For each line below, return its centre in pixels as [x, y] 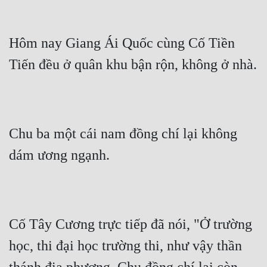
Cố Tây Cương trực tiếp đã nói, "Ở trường [131, 224]
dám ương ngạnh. [59, 155]
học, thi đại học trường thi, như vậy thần [125, 246]
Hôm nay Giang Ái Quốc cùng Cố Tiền [122, 43]
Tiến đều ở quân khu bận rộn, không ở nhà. [133, 65]
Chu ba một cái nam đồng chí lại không [123, 134]
